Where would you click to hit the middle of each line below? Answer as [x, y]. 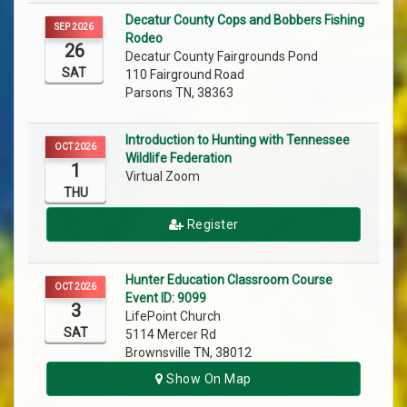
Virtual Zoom [164, 177]
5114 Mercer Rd [171, 335]
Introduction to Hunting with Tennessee [238, 140]
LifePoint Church [174, 317]
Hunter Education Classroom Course [229, 280]
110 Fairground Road [185, 75]
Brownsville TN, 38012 [189, 353]
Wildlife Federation [179, 159]
